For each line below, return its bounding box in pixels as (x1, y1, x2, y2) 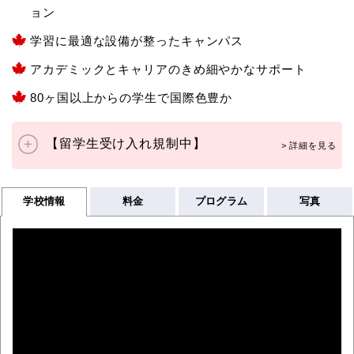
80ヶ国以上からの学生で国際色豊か (30, 90, 233, 104)
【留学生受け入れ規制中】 (45, 136, 206, 150)
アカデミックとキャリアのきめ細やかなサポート (30, 62, 307, 76)
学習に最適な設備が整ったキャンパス (30, 33, 244, 47)
